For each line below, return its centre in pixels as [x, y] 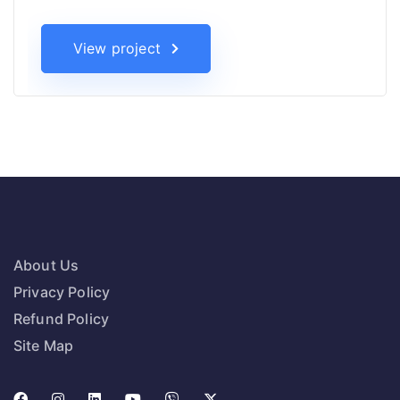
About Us [46, 265]
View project [117, 48]
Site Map [44, 345]
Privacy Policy [62, 292]
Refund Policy [62, 318]
